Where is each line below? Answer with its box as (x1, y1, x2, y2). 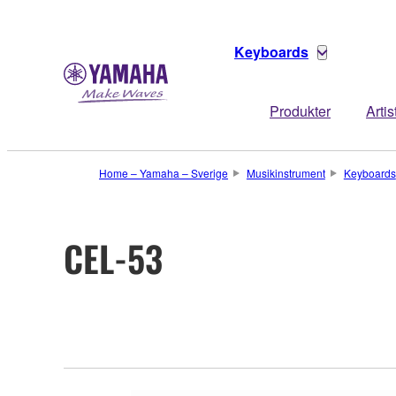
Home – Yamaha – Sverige (99, 165, 228, 180)
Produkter (270, 101, 331, 121)
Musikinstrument (246, 165, 325, 180)
